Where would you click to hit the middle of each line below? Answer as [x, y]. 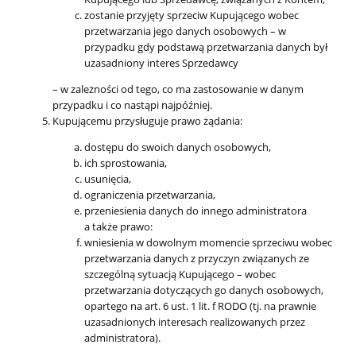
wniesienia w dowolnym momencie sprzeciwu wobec [208, 243]
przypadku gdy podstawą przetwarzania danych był [206, 47]
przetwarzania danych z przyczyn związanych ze [197, 259]
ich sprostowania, [126, 163]
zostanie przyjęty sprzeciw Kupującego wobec [192, 15]
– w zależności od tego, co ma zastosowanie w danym [178, 89]
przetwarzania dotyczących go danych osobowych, [204, 290]
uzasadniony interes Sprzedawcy [161, 63]
